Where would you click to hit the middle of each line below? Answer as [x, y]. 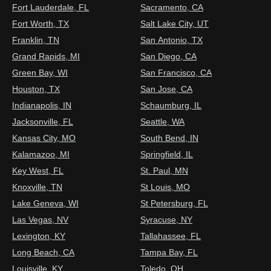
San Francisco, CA [176, 72]
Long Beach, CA [43, 252]
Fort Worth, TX [41, 23]
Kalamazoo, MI [41, 154]
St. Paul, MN [164, 170]
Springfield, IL [167, 154]
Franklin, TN [36, 40]
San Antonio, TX [171, 40]
